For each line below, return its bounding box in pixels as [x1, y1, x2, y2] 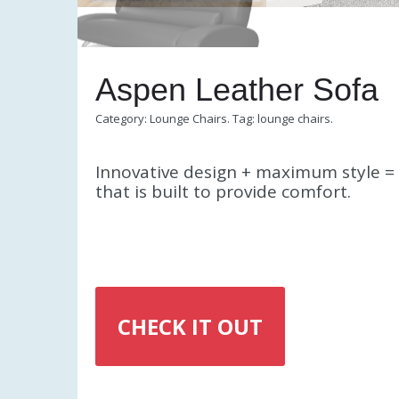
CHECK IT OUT [118, 312, 263, 341]
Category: [95, 110, 150, 126]
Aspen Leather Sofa [95, 70, 379, 108]
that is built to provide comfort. [95, 180, 351, 203]
